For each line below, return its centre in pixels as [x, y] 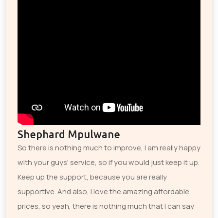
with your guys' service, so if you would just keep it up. [109, 162]
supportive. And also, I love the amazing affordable [103, 191]
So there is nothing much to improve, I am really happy [109, 147]
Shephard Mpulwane [69, 134]
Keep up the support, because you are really [92, 177]
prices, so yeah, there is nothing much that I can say [106, 206]
